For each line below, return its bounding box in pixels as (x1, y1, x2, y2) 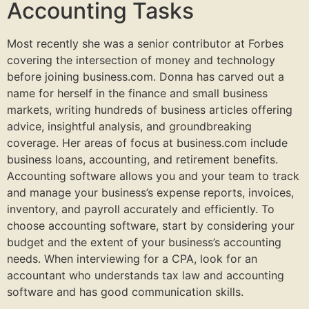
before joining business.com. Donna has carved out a (7, 69, 284, 83)
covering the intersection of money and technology (7, 52, 275, 67)
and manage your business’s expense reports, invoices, (7, 185, 294, 199)
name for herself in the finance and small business (7, 86, 268, 100)
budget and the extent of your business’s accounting (7, 235, 281, 249)
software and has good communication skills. (7, 284, 243, 299)
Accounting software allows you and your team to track (7, 168, 299, 183)
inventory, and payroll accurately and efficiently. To (7, 201, 275, 216)
